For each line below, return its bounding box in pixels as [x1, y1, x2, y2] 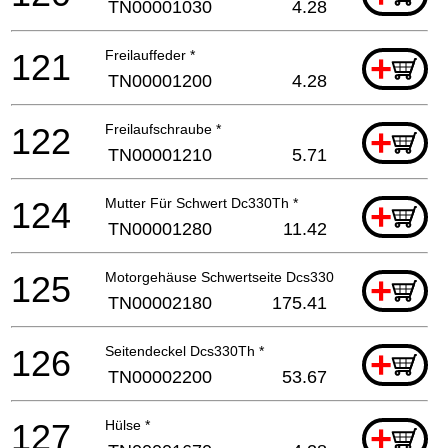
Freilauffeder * [105, 46, 195, 63]
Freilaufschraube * [105, 120, 221, 137]
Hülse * [105, 416, 150, 433]
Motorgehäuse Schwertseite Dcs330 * [105, 268, 343, 285]
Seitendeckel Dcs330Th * [105, 342, 264, 359]
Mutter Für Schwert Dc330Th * [105, 194, 298, 211]
